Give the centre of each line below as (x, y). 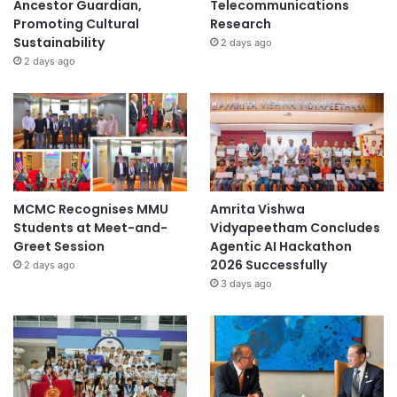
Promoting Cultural (76, 24)
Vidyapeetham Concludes (295, 228)
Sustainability (59, 43)
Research (240, 24)
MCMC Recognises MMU (91, 210)
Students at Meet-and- (90, 228)
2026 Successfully (268, 265)
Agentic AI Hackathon (280, 247)
